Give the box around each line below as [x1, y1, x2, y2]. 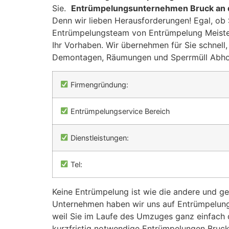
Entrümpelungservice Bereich [68, 106, 171, 116]
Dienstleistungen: [68, 133, 129, 142]
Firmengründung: [68, 80, 129, 89]
